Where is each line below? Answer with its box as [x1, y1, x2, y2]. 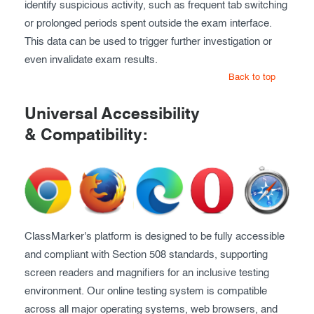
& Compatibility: [25, 128, 148, 144]
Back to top [228, 73, 275, 83]
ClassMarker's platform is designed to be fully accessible [25, 231, 285, 243]
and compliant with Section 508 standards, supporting [25, 250, 268, 261]
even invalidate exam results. [25, 55, 158, 66]
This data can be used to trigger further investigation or [25, 36, 272, 48]
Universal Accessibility [25, 107, 200, 123]
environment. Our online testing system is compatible [25, 286, 267, 297]
